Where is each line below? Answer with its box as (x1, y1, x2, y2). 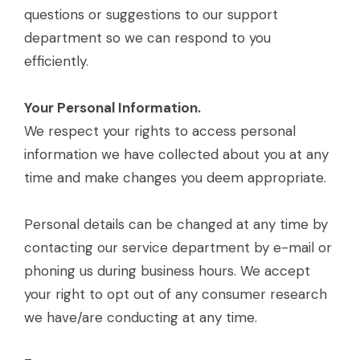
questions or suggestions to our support (24, 6, 278, 23)
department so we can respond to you (24, 29, 271, 47)
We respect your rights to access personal (24, 122, 296, 140)
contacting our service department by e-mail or (24, 239, 332, 256)
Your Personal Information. (24, 99, 201, 117)
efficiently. (24, 52, 88, 70)
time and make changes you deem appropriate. (24, 169, 326, 186)
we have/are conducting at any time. (24, 309, 257, 326)
